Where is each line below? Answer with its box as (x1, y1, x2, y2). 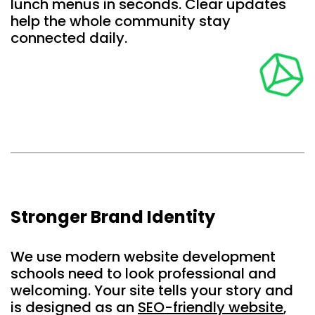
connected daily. (11, 28, 127, 49)
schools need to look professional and (11, 264, 276, 284)
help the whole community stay (11, 11, 231, 32)
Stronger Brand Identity (11, 205, 215, 229)
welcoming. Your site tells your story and (11, 281, 293, 301)
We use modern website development (11, 247, 276, 267)
